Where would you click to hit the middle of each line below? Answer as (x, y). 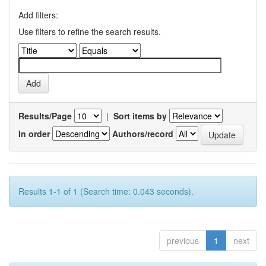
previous (183, 240)
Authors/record (143, 133)
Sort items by (140, 116)
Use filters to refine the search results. (90, 31)
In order (34, 133)
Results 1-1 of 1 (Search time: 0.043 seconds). (106, 191)
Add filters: (38, 15)
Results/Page (45, 116)
